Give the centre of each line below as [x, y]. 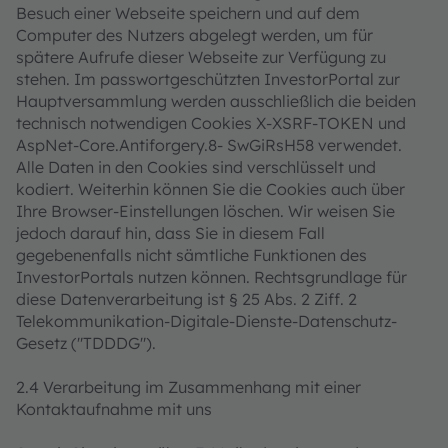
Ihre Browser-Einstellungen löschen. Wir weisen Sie [205, 211]
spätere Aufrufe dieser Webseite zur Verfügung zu [201, 57]
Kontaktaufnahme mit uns [114, 409]
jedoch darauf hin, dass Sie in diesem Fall [170, 233]
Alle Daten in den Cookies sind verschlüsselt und [196, 167]
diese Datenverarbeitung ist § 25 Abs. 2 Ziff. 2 [186, 299]
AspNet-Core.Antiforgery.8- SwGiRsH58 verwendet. [209, 145]
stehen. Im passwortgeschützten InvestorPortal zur [208, 79]
